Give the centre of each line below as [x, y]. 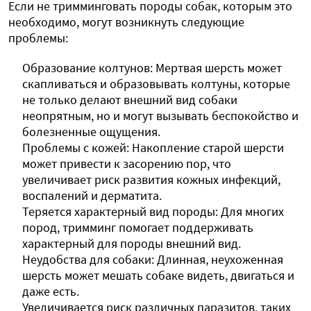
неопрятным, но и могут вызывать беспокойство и [160, 116]
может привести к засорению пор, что [127, 164]
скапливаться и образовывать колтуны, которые [156, 84]
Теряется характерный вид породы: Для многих [153, 212]
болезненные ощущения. [91, 132]
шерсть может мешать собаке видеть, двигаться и [158, 276]
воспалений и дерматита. [92, 196]
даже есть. [51, 292]
